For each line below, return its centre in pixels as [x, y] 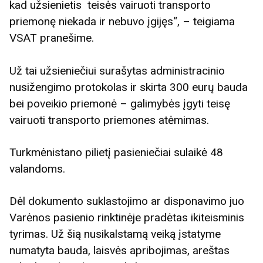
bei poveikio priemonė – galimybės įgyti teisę [120, 103]
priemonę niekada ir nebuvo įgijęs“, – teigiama [122, 22]
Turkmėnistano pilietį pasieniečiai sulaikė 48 [116, 152]
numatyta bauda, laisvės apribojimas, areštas [119, 250]
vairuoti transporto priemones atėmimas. [109, 120]
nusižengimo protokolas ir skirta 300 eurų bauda [129, 87]
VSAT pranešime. [52, 38]
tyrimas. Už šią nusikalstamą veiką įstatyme [115, 234]
